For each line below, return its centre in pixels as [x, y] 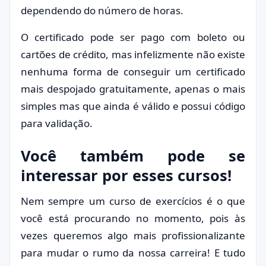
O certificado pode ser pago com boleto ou [133, 37]
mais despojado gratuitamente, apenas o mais [133, 89]
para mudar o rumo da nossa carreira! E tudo [133, 253]
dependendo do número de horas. [102, 10]
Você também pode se [133, 156]
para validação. [57, 123]
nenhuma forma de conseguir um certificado [133, 72]
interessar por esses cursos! [126, 175]
